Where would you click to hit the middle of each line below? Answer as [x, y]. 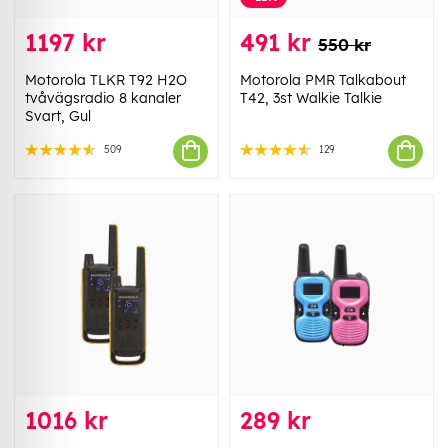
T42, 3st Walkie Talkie [311, 97]
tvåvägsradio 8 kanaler [103, 97]
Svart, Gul [58, 115]
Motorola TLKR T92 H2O [106, 79]
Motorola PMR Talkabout [323, 79]
